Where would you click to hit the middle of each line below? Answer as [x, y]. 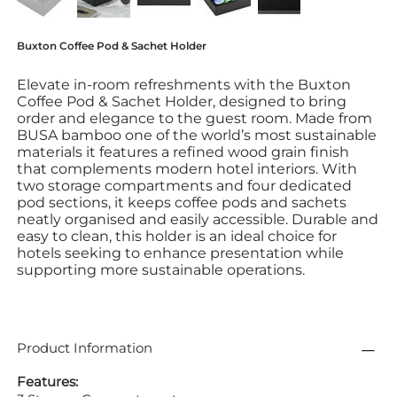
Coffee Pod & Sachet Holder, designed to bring [182, 101]
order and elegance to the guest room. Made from [195, 118]
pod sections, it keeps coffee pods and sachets [182, 202]
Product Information [85, 347]
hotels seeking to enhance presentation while [180, 253]
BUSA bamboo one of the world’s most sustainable [197, 135]
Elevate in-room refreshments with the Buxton [184, 84]
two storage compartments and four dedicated [184, 185]
